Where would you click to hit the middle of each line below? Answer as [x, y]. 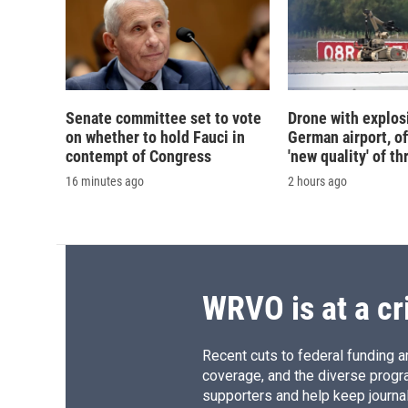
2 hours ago [317, 182]
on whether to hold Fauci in [155, 138]
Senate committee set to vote [163, 118]
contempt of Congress [138, 157]
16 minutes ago [105, 182]
